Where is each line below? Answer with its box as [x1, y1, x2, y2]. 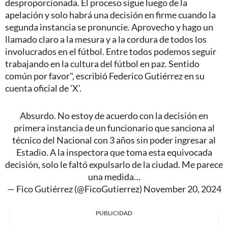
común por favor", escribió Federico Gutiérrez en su [5, 70, 205, 82]
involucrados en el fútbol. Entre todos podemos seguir [5, 46, 216, 58]
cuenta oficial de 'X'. [5, 82, 81, 94]
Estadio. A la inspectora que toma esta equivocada [16, 147, 212, 158]
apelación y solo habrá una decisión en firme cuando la [5, 9, 216, 21]
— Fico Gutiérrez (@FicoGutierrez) [7, 183, 144, 195]
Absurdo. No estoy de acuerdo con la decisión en [20, 110, 208, 122]
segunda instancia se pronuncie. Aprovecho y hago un [5, 21, 213, 33]
